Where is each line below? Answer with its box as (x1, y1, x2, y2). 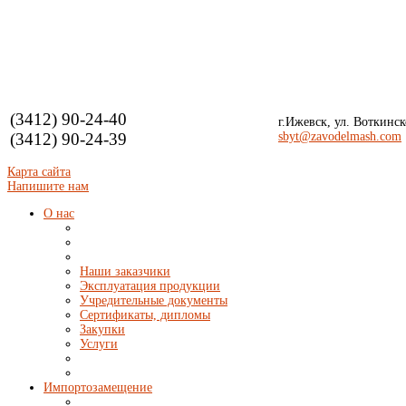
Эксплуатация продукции (80, 279, 220, 293)
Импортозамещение (43, 381, 152, 394)
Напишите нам (7, 179, 89, 193)
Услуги (80, 337, 118, 351)
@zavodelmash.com (299, 130, 401, 143)
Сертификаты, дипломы (80, 308, 210, 322)
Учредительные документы (80, 294, 227, 307)
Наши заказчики (80, 265, 170, 278)
